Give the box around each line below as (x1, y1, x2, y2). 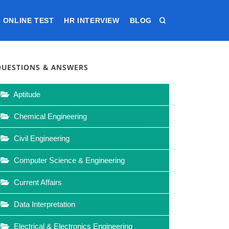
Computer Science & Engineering (12, 156, 125, 165)
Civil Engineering (12, 134, 70, 143)
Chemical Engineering (12, 112, 87, 121)
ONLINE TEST (3, 16, 54, 25)
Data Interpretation (12, 200, 75, 209)
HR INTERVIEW (64, 16, 120, 25)
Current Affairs (12, 178, 62, 187)
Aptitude (12, 90, 40, 99)
